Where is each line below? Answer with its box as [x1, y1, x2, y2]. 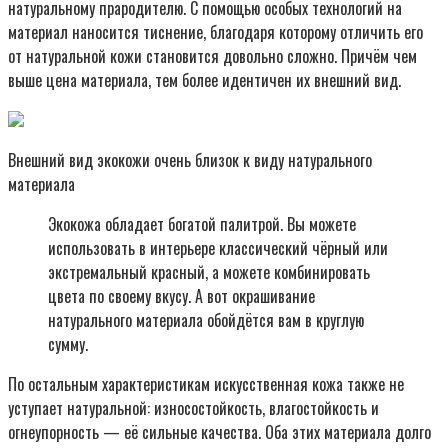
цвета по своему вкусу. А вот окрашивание [48, 283, 315, 308]
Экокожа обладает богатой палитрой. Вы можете [48, 211, 356, 236]
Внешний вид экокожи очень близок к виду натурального [8, 147, 372, 172]
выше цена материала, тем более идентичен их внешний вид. [8, 67, 401, 92]
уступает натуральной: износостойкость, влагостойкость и [8, 395, 379, 420]
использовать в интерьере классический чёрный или [48, 235, 388, 260]
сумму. [48, 331, 88, 356]
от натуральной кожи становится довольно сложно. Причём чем [8, 43, 417, 68]
